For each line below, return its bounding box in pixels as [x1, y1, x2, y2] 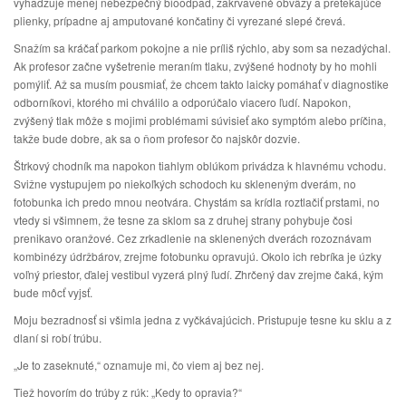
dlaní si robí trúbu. [14, 330, 101, 345]
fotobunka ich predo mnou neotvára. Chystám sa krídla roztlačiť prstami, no [14, 194, 380, 209]
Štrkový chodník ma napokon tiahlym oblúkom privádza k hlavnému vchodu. [14, 158, 386, 173]
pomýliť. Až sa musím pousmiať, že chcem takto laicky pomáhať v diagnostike [14, 76, 389, 92]
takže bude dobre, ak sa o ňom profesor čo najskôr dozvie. [14, 130, 300, 146]
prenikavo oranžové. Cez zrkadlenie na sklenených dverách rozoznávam [14, 230, 372, 246]
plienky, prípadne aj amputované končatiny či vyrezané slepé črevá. [14, 13, 345, 28]
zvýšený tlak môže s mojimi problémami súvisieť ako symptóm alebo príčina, [14, 112, 386, 128]
